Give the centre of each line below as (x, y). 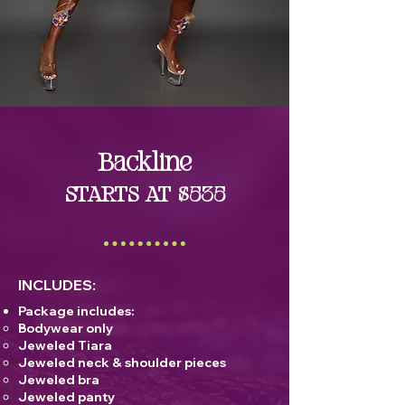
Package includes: (76, 311)
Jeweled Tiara (65, 345)
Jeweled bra (59, 380)
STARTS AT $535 (145, 197)
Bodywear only (66, 328)
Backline (145, 165)
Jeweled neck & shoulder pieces (122, 363)
